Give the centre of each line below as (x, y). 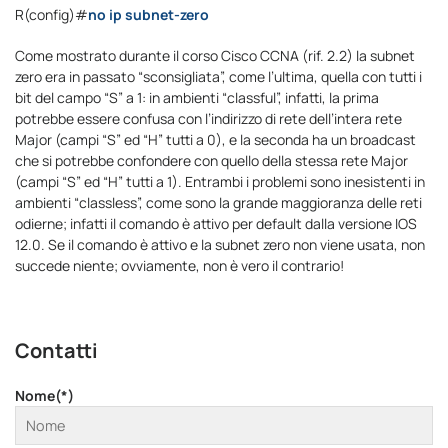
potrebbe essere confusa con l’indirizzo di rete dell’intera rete (208, 118)
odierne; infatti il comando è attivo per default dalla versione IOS (216, 223)
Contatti (56, 350)
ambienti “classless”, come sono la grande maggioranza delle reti (218, 202)
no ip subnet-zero (148, 14)
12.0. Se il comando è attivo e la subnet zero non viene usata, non (220, 244)
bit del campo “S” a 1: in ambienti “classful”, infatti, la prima (197, 97)
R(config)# (51, 14)
